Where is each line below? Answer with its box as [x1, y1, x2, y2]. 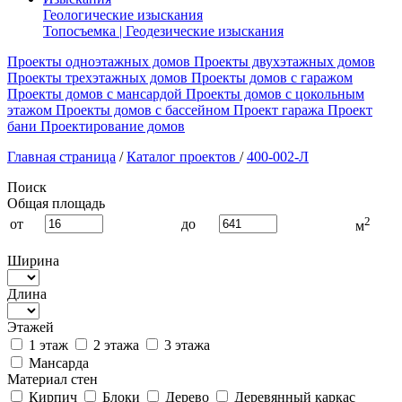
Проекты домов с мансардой [7, 86, 182, 101]
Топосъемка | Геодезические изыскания [43, 23, 284, 39]
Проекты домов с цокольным [186, 86, 364, 101]
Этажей [7, 319, 54, 335]
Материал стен [7, 371, 98, 387]
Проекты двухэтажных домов [194, 54, 375, 69]
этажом [7, 102, 52, 118]
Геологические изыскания [43, 7, 203, 22]
